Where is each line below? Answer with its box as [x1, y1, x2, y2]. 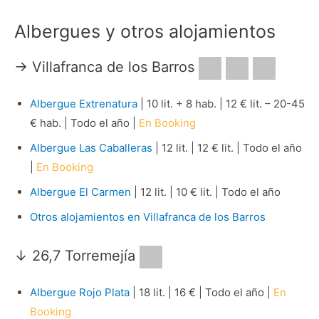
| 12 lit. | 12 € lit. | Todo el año [152, 140, 302, 155]
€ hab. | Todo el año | [29, 115, 139, 130]
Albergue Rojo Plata [29, 286, 130, 300]
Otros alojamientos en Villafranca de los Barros [29, 209, 266, 224]
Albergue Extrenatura [29, 96, 137, 110]
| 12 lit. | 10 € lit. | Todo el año [130, 184, 281, 199]
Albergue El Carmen [29, 184, 131, 199]
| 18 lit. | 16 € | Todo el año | [129, 286, 273, 300]
